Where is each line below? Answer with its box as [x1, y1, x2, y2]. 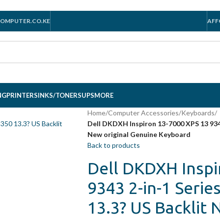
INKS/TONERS [38, 91, 82, 99]
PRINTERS [6, 91, 38, 99]
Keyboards [181, 109, 215, 117]
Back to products [87, 141, 140, 149]
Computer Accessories [108, 109, 179, 117]
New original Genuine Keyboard [87, 130, 191, 138]
